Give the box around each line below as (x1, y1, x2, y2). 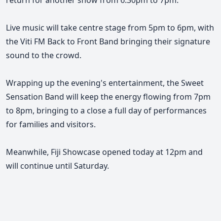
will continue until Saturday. (6, 160, 109, 172)
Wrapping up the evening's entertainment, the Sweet (6, 77, 204, 89)
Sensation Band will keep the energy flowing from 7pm (6, 91, 211, 103)
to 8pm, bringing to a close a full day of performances (6, 105, 207, 116)
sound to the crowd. (6, 50, 81, 61)
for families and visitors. (6, 119, 96, 130)
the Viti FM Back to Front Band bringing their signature (6, 36, 210, 47)
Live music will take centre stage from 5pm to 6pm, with (6, 22, 214, 34)
